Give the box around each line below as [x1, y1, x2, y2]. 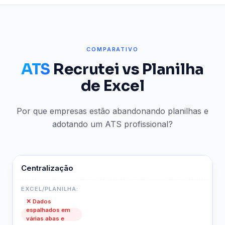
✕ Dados [26, 198, 52, 205]
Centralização [21, 163, 73, 173]
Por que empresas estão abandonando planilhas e [17, 106, 208, 116]
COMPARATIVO [86, 46, 139, 53]
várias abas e [26, 215, 65, 222]
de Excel [80, 76, 145, 95]
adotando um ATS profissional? [52, 119, 173, 129]
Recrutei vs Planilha [50, 60, 204, 79]
